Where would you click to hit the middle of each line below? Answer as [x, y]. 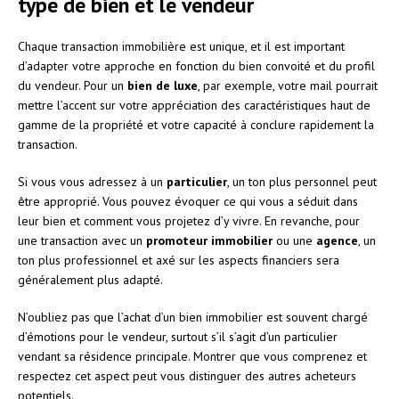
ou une [294, 240]
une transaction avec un [82, 240]
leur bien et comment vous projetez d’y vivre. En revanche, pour [189, 220]
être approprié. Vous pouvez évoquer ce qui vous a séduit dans [188, 201]
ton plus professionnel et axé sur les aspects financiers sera [179, 260]
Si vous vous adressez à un [92, 181]
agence [337, 240]
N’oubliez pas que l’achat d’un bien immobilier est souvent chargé [193, 317]
